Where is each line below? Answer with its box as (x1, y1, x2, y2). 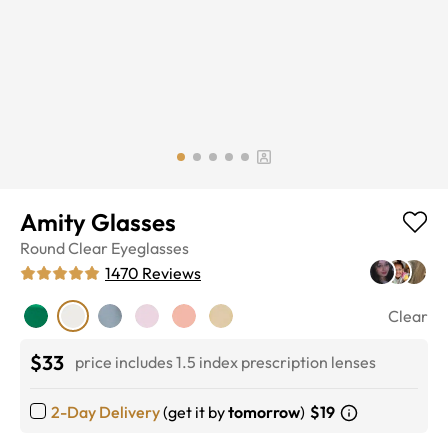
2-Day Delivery (51, 401, 160, 422)
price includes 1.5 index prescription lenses (75, 352, 376, 373)
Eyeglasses (111, 237, 189, 258)
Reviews (142, 262, 201, 283)
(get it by (163, 401, 225, 422)
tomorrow (228, 401, 300, 422)
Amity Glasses (20, 206, 176, 237)
